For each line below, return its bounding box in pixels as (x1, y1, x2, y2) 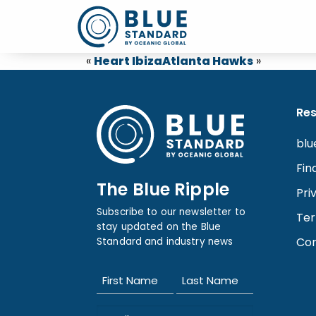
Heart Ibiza (94, 53, 162, 69)
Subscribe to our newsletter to (97, 205, 245, 219)
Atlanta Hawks (162, 53, 253, 69)
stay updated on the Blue (97, 220, 221, 233)
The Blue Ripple (97, 178, 229, 201)
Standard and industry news (97, 235, 233, 248)
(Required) (98, 278, 149, 291)
